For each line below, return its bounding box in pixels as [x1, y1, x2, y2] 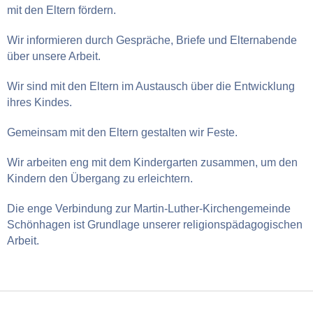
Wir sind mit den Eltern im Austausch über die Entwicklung [7, 80, 295, 92]
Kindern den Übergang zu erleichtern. [7, 172, 193, 184]
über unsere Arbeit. [7, 50, 101, 62]
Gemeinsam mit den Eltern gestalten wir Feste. [7, 126, 238, 138]
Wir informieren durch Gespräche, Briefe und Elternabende [7, 34, 297, 46]
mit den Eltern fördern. [7, 3, 116, 16]
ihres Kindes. [7, 96, 72, 108]
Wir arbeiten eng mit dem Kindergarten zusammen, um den [7, 156, 298, 168]
